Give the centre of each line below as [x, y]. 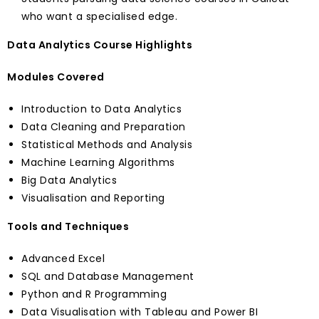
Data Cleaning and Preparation [104, 127]
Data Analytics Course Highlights [100, 45]
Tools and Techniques [68, 226]
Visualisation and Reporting [93, 198]
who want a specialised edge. [99, 16]
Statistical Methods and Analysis [107, 145]
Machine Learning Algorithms [98, 162]
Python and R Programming [94, 294]
